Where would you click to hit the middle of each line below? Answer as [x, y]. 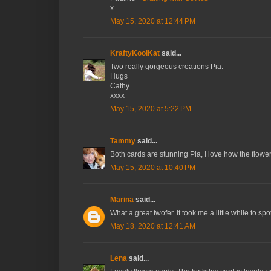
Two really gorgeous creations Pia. [167, 67]
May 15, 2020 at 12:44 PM [153, 21]
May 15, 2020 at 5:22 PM [151, 109]
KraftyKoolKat [135, 54]
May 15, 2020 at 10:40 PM [153, 168]
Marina [122, 200]
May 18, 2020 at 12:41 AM [153, 227]
